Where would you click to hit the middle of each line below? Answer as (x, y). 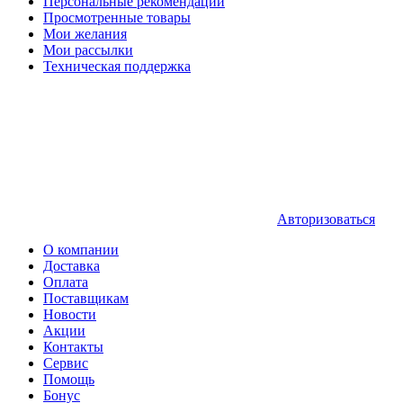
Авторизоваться (326, 219)
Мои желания (85, 34)
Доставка (72, 266)
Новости (70, 314)
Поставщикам (86, 298)
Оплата (66, 282)
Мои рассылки (88, 50)
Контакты (73, 347)
